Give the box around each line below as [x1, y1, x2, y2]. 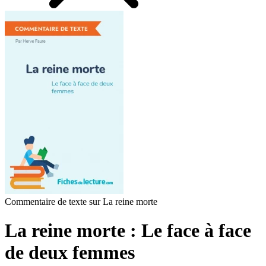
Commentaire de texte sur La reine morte [5, 197, 157, 207]
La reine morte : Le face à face [5, 220, 251, 242]
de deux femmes [5, 242, 135, 264]
